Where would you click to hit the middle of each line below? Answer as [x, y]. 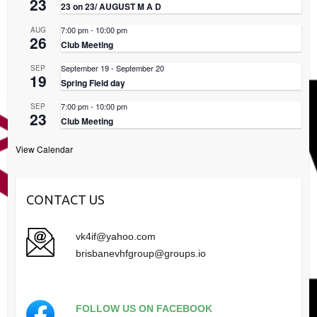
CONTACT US [65, 199]
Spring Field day [93, 82]
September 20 [140, 68]
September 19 [85, 68]
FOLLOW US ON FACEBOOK [144, 308]
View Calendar [44, 149]
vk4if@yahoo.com [115, 236]
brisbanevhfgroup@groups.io [140, 253]
